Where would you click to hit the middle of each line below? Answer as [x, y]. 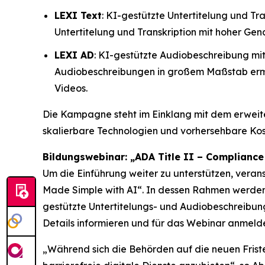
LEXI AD [74, 55]
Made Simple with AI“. [93, 190]
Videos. [71, 88]
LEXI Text [78, 16]
